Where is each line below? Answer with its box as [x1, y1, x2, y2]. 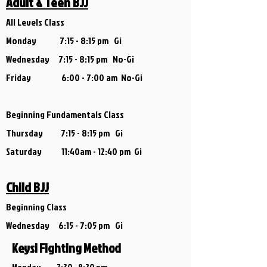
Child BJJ [6, 178, 49, 196]
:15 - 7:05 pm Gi [64, 219, 123, 232]
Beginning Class [6, 200, 67, 213]
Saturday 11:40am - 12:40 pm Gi [6, 145, 142, 158]
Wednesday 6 [6, 219, 64, 232]
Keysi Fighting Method [12, 239, 121, 257]
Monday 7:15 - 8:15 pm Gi [6, 34, 122, 47]
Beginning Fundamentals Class [6, 108, 124, 121]
